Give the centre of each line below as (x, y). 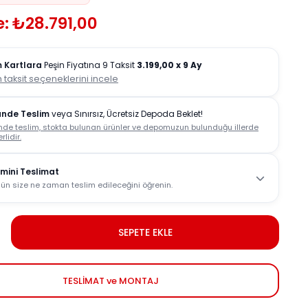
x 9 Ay (189, 65)
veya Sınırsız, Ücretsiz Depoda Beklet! (126, 114)
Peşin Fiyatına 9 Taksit (89, 65)
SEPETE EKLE (145, 232)
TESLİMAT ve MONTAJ (111, 280)
